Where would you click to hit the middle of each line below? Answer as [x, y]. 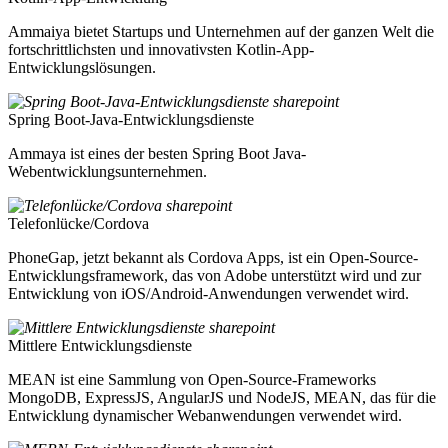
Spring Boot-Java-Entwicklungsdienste [131, 119]
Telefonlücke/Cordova [78, 223]
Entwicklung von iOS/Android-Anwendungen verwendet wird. [208, 293]
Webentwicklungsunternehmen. [107, 171]
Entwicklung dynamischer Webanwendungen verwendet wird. [205, 415]
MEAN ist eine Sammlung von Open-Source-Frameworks [192, 379]
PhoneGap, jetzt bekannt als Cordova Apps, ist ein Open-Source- [213, 257]
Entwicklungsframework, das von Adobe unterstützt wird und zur [214, 275]
